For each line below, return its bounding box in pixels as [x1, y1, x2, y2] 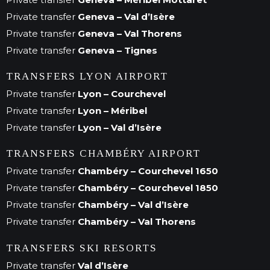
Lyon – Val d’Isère [75, 122, 162, 133]
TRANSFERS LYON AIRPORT [6, 71, 168, 82]
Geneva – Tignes [75, 44, 157, 56]
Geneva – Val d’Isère [75, 10, 175, 22]
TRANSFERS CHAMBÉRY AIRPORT [6, 148, 201, 160]
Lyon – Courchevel [75, 88, 166, 99]
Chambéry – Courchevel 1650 [78, 165, 218, 177]
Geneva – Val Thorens [75, 27, 182, 39]
